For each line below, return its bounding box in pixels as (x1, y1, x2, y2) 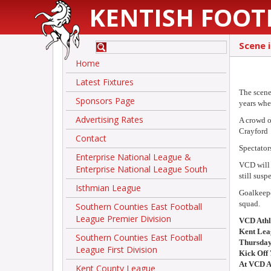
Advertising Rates (76, 114, 143, 125)
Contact (76, 132, 106, 144)
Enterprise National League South (76, 163, 207, 175)
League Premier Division (76, 213, 171, 224)
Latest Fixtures (76, 76, 134, 88)
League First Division (76, 244, 157, 255)
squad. (239, 199, 260, 208)
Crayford (239, 126, 268, 135)
